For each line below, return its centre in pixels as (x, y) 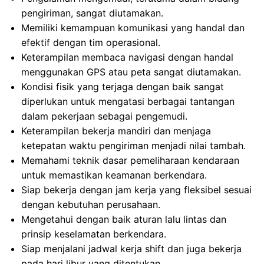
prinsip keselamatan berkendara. (94, 234)
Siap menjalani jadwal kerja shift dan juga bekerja (131, 249)
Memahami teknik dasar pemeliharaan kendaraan (130, 160)
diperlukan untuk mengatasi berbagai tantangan (128, 101)
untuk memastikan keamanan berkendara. (114, 175)
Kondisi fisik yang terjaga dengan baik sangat (123, 87)
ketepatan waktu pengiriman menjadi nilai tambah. (133, 146)
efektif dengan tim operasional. (91, 42)
